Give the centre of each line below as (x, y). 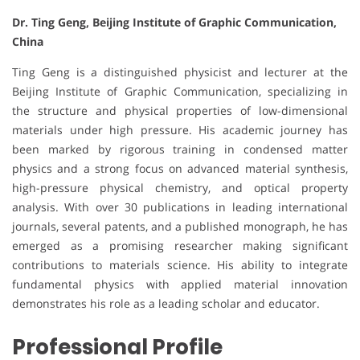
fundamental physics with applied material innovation (180, 284)
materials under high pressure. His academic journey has (180, 129)
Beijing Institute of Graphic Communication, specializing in (180, 91)
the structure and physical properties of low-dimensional (180, 110)
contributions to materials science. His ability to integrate (180, 264)
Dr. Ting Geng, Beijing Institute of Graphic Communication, (174, 22)
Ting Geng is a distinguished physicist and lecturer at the (180, 72)
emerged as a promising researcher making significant (180, 245)
